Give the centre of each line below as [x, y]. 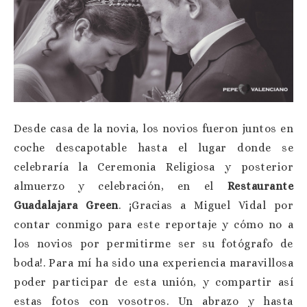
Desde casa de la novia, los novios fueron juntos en [153, 128]
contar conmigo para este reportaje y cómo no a [153, 224]
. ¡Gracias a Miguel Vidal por [206, 205]
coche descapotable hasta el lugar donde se [153, 147]
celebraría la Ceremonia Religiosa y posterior [153, 167]
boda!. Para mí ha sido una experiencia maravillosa [153, 262]
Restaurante [260, 186]
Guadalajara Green [66, 205]
